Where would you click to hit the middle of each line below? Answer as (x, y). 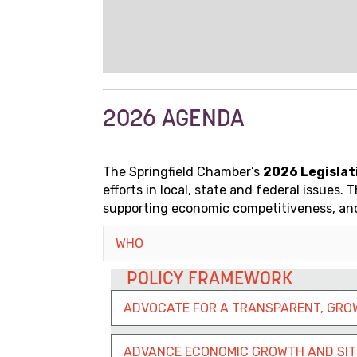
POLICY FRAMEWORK (210, 280)
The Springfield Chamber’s (183, 172)
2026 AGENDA (174, 120)
